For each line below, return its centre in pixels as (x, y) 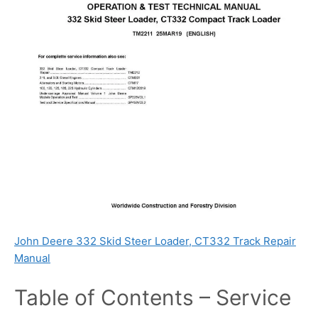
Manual (32, 258)
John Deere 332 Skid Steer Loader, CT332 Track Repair (155, 241)
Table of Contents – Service (153, 298)
